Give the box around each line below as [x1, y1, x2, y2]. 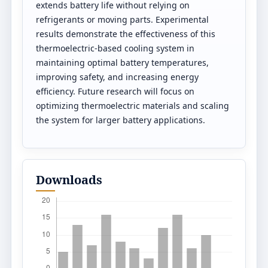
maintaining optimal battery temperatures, [36, 57, 209, 68]
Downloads [36, 172, 102, 188]
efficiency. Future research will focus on [36, 86, 194, 97]
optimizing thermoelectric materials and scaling [36, 100, 229, 111]
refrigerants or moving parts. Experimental [36, 14, 209, 25]
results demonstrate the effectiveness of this [36, 28, 215, 39]
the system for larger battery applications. [36, 114, 205, 126]
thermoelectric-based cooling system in [36, 42, 194, 54]
